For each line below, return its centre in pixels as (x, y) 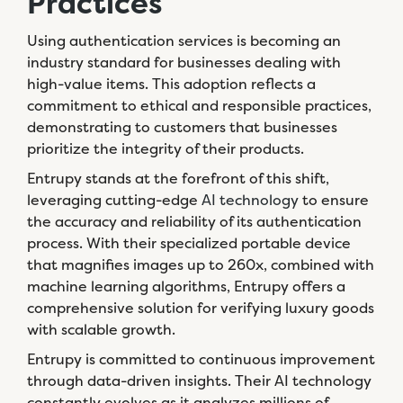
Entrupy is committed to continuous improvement (201, 359)
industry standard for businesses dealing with (184, 62)
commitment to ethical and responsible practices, (199, 105)
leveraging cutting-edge (114, 200)
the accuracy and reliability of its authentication (194, 221)
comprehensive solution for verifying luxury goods (201, 308)
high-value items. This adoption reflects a (171, 84)
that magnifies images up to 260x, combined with (201, 264)
